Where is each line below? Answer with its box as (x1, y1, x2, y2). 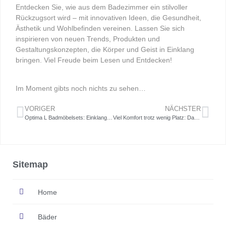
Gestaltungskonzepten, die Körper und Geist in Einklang (16, 45, 194, 53)
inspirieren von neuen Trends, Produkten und (16, 34, 160, 43)
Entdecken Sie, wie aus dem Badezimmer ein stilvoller (16, 3, 188, 11)
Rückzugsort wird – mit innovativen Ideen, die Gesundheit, (16, 13, 201, 22)
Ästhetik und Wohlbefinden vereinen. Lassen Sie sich (16, 24, 185, 32)
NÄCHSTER (165, 105, 201, 113)
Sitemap (13, 159, 48, 170)
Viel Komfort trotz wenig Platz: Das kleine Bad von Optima (194, 115, 200, 121)
